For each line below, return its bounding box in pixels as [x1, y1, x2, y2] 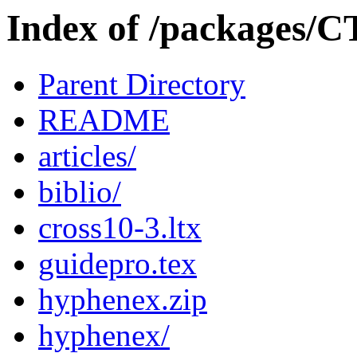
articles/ [38, 139, 136, 174]
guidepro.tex [38, 246, 197, 281]
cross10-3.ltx [38, 210, 202, 245]
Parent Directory [38, 67, 245, 102]
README [38, 103, 170, 138]
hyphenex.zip [38, 282, 207, 317]
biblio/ [38, 175, 121, 210]
